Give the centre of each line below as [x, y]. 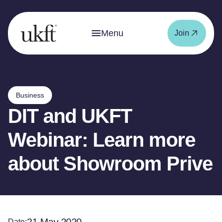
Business [30, 95]
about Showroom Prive [110, 164]
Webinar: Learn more [102, 140]
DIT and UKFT [70, 116]
